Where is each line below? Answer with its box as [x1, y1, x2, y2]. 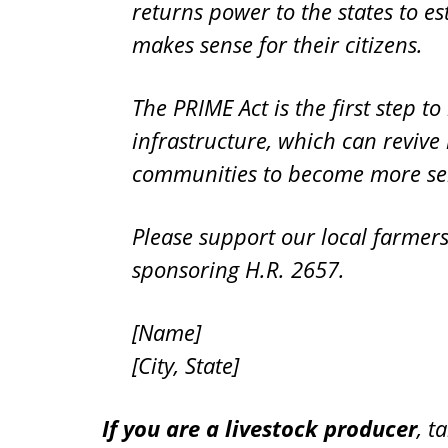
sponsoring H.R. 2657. [132, 254, 345, 284]
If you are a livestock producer [102, 413, 417, 443]
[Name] [132, 317, 201, 347]
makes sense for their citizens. [132, 29, 423, 59]
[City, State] [132, 350, 239, 380]
